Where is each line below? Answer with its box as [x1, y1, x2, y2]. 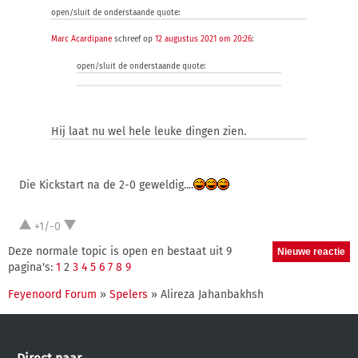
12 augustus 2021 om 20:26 [155, 34, 252, 44]
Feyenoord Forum [8, 288, 97, 301]
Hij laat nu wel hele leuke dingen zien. [51, 125, 246, 138]
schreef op [112, 34, 155, 44]
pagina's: [8, 261, 56, 274]
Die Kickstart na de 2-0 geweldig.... [19, 178, 193, 192]
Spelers [109, 288, 148, 301]
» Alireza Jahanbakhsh [148, 288, 264, 301]
